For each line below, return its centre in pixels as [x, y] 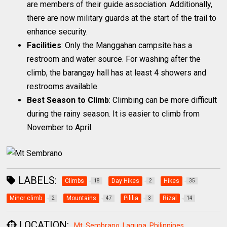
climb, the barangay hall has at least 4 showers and [117, 73]
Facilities [44, 46]
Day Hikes [126, 181]
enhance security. [58, 32]
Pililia [131, 198]
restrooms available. [63, 87]
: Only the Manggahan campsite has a [127, 46]
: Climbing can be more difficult [163, 100]
